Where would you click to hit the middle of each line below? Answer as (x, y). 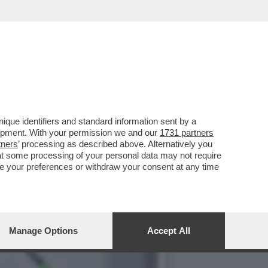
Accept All (169, 231)
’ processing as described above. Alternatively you (115, 144)
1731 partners (187, 133)
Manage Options (43, 231)
